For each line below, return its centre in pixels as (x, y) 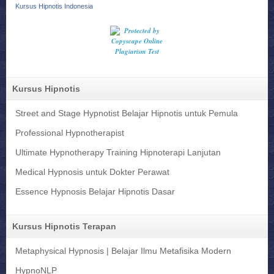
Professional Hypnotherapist (70, 133)
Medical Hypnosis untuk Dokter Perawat (92, 172)
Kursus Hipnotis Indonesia (54, 6)
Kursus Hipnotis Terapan (64, 226)
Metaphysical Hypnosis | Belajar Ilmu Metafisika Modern (123, 251)
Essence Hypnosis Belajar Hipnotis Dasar (95, 191)
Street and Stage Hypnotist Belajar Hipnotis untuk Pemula (127, 114)
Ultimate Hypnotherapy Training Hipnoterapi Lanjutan (118, 152)
